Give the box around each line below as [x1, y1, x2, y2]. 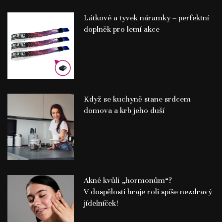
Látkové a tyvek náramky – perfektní [83, 13, 209, 23]
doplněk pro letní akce [83, 24, 160, 35]
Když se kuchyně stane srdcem [83, 94, 191, 105]
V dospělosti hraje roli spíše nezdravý [83, 186, 212, 197]
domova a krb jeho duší [83, 106, 165, 116]
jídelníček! [83, 198, 118, 208]
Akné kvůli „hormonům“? [83, 175, 172, 185]
